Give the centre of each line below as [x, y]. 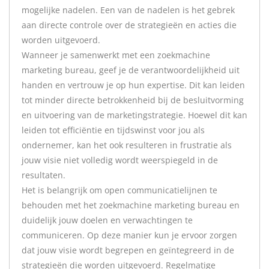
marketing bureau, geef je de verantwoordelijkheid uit [131, 70]
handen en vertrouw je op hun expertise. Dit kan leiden [133, 85]
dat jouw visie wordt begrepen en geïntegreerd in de [128, 250]
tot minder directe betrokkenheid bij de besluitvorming [133, 100]
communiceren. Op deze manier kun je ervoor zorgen [129, 235]
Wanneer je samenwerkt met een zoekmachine [116, 55]
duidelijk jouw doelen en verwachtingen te [107, 220]
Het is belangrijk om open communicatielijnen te [119, 190]
